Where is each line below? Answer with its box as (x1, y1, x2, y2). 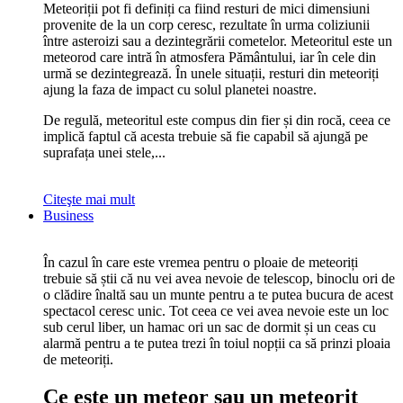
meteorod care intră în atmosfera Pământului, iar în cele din (43, 49, 376, 65)
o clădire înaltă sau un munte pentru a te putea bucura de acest (43, 286, 393, 302)
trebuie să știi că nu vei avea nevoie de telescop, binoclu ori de (43, 270, 395, 286)
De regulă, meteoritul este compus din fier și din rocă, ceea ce (43, 112, 390, 128)
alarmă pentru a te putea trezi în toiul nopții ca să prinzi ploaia (43, 335, 390, 351)
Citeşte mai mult (43, 191, 135, 207)
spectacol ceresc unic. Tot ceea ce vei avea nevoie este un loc (43, 302, 389, 318)
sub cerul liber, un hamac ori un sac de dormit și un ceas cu (43, 318, 376, 335)
